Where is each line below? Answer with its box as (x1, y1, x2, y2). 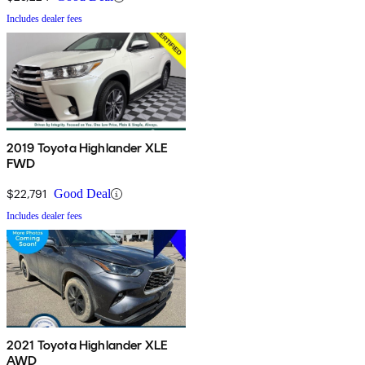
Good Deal (54, 187, 111, 201)
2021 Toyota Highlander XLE (7, 337, 169, 354)
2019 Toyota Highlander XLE (7, 140, 169, 156)
